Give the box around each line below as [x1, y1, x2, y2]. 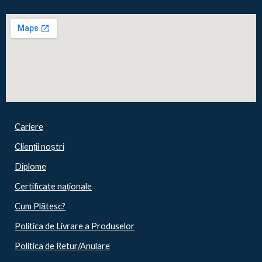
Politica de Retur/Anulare [15, 241, 110, 251]
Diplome [15, 161, 46, 172]
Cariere [15, 122, 43, 132]
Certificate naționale [15, 181, 92, 192]
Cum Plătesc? [15, 201, 65, 212]
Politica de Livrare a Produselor [15, 221, 135, 232]
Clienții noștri [15, 142, 64, 152]
